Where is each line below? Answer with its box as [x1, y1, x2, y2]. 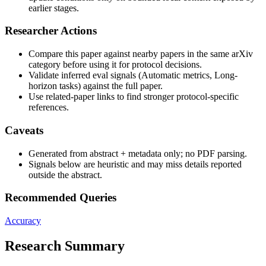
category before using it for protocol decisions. [28, 59, 202, 70]
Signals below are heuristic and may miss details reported [28, 159, 242, 169]
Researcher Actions [5, 24, 97, 37]
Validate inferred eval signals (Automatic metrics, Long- [28, 70, 237, 81]
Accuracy [5, 216, 41, 226]
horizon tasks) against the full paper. [28, 81, 163, 91]
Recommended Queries [5, 191, 116, 204]
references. [28, 102, 69, 113]
